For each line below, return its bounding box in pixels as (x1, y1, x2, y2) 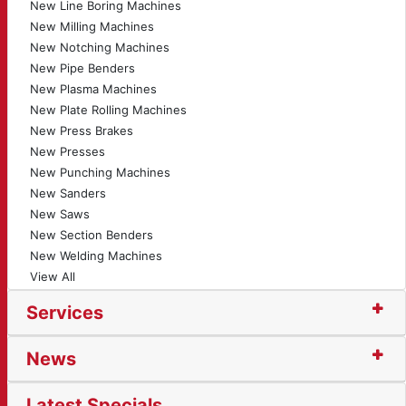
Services (26, 302, 103, 324)
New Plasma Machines (30, 82, 157, 96)
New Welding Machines (30, 248, 162, 263)
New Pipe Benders (30, 61, 135, 75)
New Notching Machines (30, 40, 169, 54)
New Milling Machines (30, 19, 154, 34)
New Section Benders (30, 227, 153, 242)
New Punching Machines (30, 165, 170, 179)
